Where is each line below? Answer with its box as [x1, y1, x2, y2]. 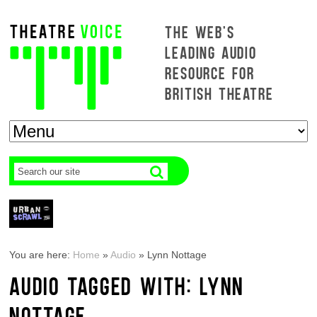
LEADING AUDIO [165, 42, 257, 62]
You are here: [9, 249, 74, 260]
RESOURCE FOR [165, 62, 255, 83]
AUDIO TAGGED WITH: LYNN [9, 270, 244, 300]
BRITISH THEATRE [165, 83, 274, 103]
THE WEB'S [165, 21, 235, 42]
